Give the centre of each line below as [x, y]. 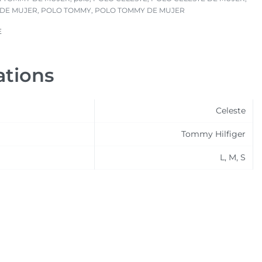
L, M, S [232, 157]
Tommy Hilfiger [213, 134]
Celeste [230, 111]
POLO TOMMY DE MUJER [139, 10]
